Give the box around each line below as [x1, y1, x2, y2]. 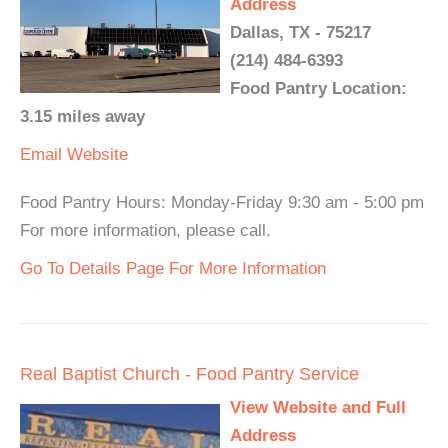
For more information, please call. [20, 221, 271, 241]
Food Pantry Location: [230, 79, 407, 99]
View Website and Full [230, 398, 406, 418]
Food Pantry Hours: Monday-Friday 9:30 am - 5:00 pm [20, 193, 424, 213]
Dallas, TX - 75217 [230, 23, 371, 43]
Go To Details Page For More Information [20, 259, 326, 279]
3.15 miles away [20, 107, 145, 127]
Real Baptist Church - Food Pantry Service [20, 364, 359, 385]
